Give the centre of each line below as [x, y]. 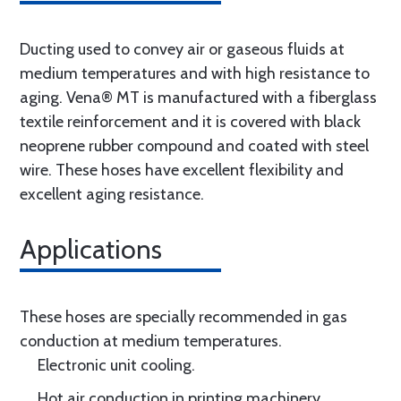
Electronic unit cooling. [116, 365]
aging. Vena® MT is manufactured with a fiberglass [198, 98]
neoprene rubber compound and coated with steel [194, 146]
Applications [91, 249]
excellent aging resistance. [112, 194]
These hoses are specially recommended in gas [183, 317]
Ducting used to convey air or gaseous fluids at [182, 49]
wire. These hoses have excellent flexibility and [182, 170]
